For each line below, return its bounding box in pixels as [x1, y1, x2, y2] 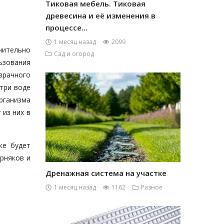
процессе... [45, 22, 87, 32]
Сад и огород [54, 49, 94, 58]
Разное [141, 183, 162, 191]
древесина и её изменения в [45, 10, 155, 20]
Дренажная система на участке [45, 168, 166, 178]
